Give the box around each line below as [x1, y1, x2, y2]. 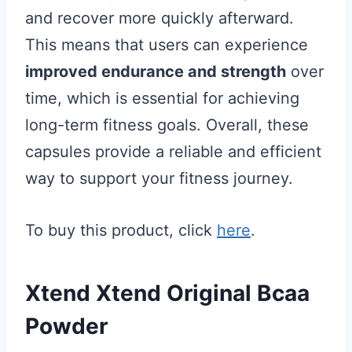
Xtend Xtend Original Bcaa [25, 280, 310, 306]
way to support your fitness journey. [25, 169, 293, 188]
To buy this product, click [25, 221, 217, 240]
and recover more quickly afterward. [25, 9, 294, 27]
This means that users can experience [25, 35, 308, 54]
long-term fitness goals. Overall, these [25, 115, 309, 134]
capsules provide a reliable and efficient [25, 142, 321, 161]
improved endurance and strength [25, 62, 286, 81]
